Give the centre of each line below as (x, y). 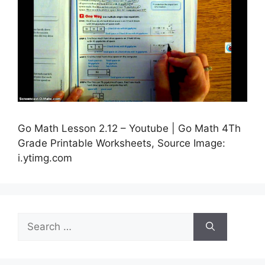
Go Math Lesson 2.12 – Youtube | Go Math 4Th (129, 128)
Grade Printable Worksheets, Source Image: (122, 143)
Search (34, 219)
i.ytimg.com (45, 158)
